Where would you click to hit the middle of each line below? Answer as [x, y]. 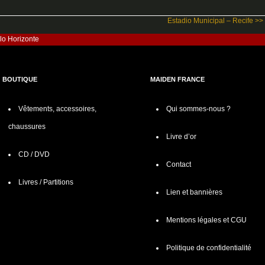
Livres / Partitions [46, 182]
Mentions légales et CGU [206, 220]
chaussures [27, 126]
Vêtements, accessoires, [57, 109]
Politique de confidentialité [209, 248]
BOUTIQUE [20, 79]
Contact [179, 164]
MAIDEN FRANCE [177, 79]
